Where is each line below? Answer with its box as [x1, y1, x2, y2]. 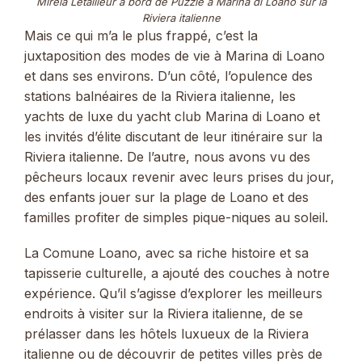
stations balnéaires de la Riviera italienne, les [24, 88, 296, 105]
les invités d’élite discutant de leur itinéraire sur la [24, 128, 322, 145]
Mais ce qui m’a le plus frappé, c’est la [24, 27, 258, 44]
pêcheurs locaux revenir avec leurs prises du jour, [24, 169, 335, 186]
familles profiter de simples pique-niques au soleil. [24, 209, 328, 226]
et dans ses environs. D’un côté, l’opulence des [24, 68, 313, 85]
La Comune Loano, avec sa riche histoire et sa [24, 245, 309, 262]
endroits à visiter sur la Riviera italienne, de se [24, 305, 303, 322]
